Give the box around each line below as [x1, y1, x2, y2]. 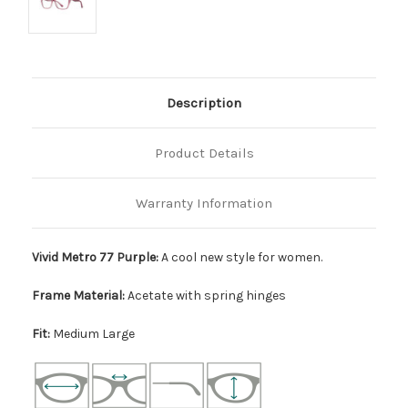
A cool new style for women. [161, 249, 322, 265]
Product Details [154, 144, 254, 161]
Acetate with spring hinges [125, 287, 286, 303]
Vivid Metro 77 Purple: [32, 249, 161, 265]
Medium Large [50, 325, 135, 342]
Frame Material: [32, 287, 125, 303]
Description [167, 94, 241, 111]
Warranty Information [136, 194, 272, 211]
